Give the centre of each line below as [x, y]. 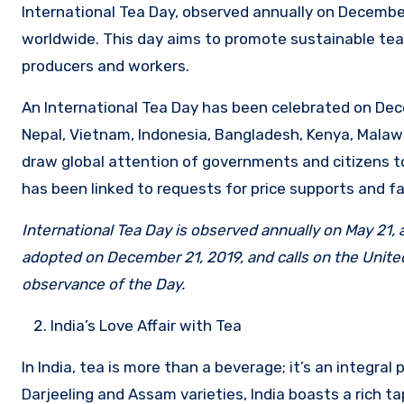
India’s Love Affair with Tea [146, 325]
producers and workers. [106, 65]
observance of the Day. [103, 284]
